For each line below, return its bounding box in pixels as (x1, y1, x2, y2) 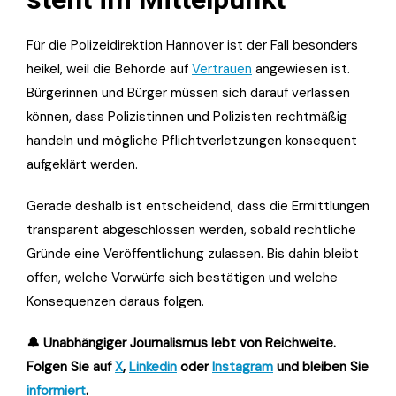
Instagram (212, 357, 273, 376)
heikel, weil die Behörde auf (27, 59, 192, 78)
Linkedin (129, 357, 177, 376)
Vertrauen (192, 59, 252, 78)
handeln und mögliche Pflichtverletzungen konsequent (27, 131, 357, 149)
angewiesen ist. (252, 59, 350, 78)
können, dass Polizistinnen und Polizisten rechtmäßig (27, 107, 347, 126)
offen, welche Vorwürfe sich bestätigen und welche (27, 268, 338, 286)
